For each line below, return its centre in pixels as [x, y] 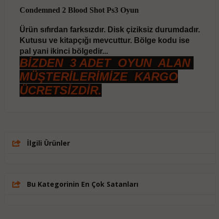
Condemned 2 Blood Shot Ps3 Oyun [79, 10]
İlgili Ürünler [48, 143]
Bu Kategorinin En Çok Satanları [82, 184]
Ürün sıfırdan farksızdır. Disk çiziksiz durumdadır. [109, 30]
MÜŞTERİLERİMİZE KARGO [99, 77]
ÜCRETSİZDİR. [60, 90]
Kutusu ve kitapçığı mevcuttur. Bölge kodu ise [104, 41]
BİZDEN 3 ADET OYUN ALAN [106, 63]
